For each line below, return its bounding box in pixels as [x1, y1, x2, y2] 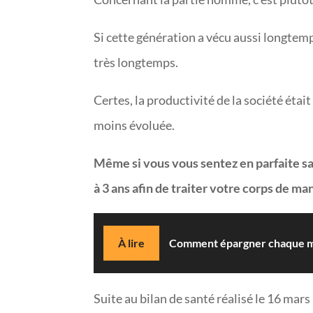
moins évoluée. [94, 117, 177, 133]
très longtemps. [94, 54, 181, 71]
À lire [118, 236, 145, 250]
